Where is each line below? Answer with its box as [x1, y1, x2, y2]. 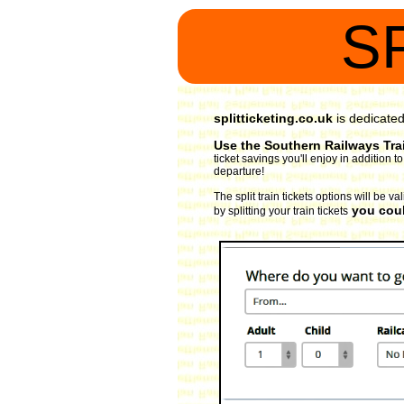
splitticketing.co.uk [214, 111, 333, 125]
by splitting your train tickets [214, 205, 348, 217]
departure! [214, 165, 264, 178]
